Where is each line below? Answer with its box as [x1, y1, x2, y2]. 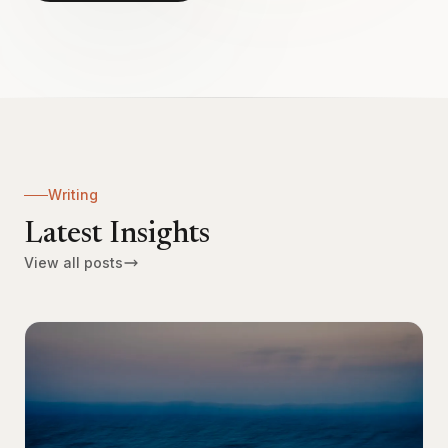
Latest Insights [24, 220, 210, 250]
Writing [48, 186, 98, 203]
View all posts [24, 254, 123, 271]
